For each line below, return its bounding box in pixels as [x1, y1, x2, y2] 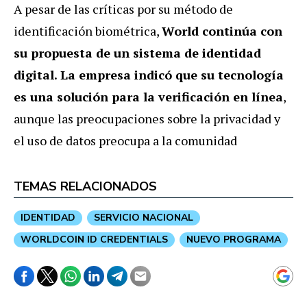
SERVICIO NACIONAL [94, 210, 193, 224]
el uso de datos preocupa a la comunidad [14, 132, 237, 149]
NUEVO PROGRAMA [186, 232, 281, 246]
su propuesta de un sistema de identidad [14, 44, 261, 61]
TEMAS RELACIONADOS [14, 177, 157, 195]
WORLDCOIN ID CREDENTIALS [21, 232, 168, 246]
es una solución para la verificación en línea [14, 88, 283, 105]
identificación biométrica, [14, 22, 162, 39]
